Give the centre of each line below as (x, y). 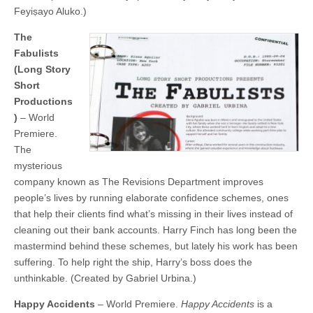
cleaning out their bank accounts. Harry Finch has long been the (155, 230)
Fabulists (36, 53)
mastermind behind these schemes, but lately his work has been (156, 246)
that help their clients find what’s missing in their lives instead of (153, 214)
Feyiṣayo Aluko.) (50, 12)
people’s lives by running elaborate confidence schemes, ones (151, 198)
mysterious (38, 166)
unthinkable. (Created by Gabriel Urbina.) (105, 278)
